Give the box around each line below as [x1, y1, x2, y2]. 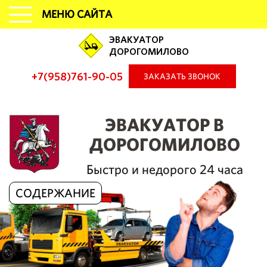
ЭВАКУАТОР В [105, 113, 225, 136]
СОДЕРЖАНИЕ [15, 185, 95, 201]
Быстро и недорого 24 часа [86, 161, 243, 178]
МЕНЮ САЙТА [42, 7, 112, 21]
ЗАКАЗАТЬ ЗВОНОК [144, 71, 221, 82]
